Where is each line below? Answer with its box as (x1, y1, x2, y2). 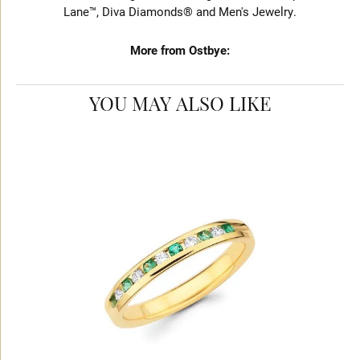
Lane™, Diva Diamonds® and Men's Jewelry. (63, 4, 297, 19)
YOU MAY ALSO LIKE (88, 96, 272, 116)
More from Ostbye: (130, 43, 230, 58)
